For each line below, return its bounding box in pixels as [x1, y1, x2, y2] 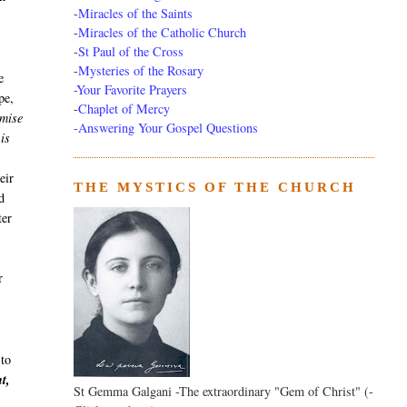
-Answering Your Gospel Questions [73, 119, 258, 137]
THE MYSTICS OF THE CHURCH [73, 180, 356, 195]
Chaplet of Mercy [77, 100, 170, 118]
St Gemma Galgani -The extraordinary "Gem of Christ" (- [73, 382, 373, 401]
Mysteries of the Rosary [77, 62, 203, 80]
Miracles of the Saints [77, 5, 193, 23]
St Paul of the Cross [77, 43, 184, 61]
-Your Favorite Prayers [73, 81, 187, 99]
